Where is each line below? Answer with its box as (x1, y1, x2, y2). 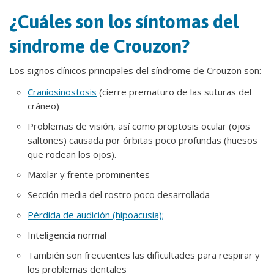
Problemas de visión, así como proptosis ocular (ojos (28, 120, 250, 132)
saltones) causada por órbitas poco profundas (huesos (28, 134, 257, 146)
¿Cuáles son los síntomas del (9, 11, 239, 32)
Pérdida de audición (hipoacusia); (28, 209, 164, 221)
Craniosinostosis (28, 86, 97, 98)
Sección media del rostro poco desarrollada (28, 188, 210, 201)
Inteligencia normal (28, 229, 106, 241)
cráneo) (28, 100, 59, 112)
